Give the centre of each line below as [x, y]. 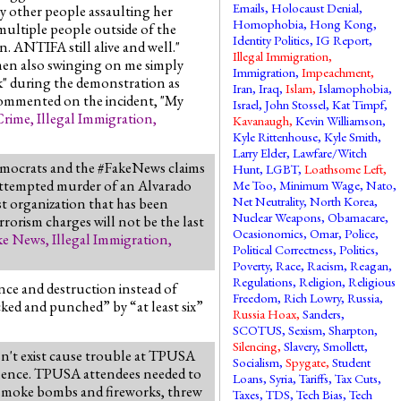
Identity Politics [272, 40]
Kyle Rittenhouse [276, 137]
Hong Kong [342, 24]
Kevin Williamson [339, 120]
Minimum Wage [320, 185]
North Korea [342, 201]
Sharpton [352, 330]
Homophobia [269, 24]
